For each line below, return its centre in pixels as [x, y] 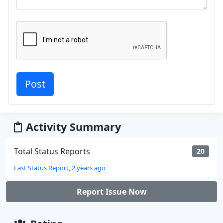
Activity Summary [73, 126]
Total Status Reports [52, 151]
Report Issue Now [111, 191]
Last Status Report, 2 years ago [60, 167]
